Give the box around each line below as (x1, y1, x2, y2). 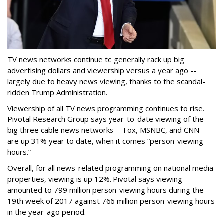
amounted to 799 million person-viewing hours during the (7, 185, 204, 195)
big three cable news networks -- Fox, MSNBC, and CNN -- (7, 125, 207, 135)
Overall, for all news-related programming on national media (7, 163, 213, 173)
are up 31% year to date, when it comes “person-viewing (7, 136, 203, 146)
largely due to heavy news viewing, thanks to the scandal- (7, 76, 205, 87)
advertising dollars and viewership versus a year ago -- (7, 65, 196, 76)
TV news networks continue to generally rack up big (7, 54, 184, 65)
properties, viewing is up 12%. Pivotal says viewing (7, 174, 182, 184)
